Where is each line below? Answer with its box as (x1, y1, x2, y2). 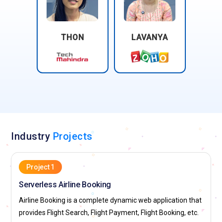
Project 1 (26, 163, 55, 171)
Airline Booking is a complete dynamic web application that (19, 196, 202, 204)
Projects (53, 130, 93, 142)
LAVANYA (131, 32, 168, 42)
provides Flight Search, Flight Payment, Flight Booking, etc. (19, 208, 199, 217)
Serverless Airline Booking (19, 179, 111, 189)
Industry (11, 130, 53, 142)
